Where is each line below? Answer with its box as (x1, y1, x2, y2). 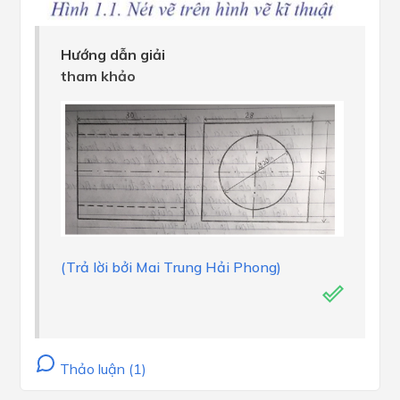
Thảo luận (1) (56, 359, 146, 378)
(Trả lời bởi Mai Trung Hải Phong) (61, 257, 281, 276)
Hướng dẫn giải (61, 45, 165, 63)
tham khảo (61, 66, 136, 85)
